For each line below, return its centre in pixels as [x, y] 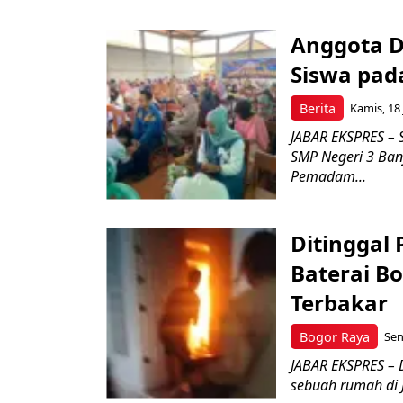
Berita [317, 108]
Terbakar [339, 302]
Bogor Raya [334, 336]
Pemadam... [328, 177]
